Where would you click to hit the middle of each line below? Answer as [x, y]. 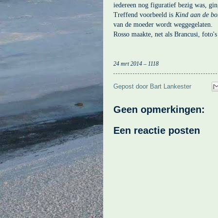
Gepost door [132, 86]
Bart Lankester [171, 86]
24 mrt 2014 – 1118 [136, 64]
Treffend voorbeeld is [144, 15]
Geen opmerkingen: [159, 110]
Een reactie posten [157, 131]
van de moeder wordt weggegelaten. [163, 24]
